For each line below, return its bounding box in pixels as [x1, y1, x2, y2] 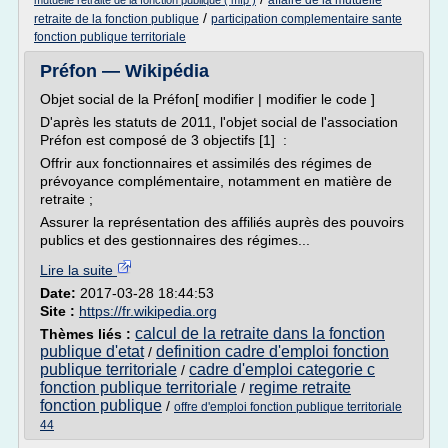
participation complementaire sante [211, 12, 402, 26]
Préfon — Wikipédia [40, 61, 209, 81]
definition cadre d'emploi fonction [156, 343, 389, 360]
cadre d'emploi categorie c [189, 361, 375, 378]
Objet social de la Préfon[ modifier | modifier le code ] [40, 91, 375, 107]
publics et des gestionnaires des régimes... [40, 232, 310, 248]
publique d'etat [40, 343, 144, 360]
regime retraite [249, 379, 351, 396]
